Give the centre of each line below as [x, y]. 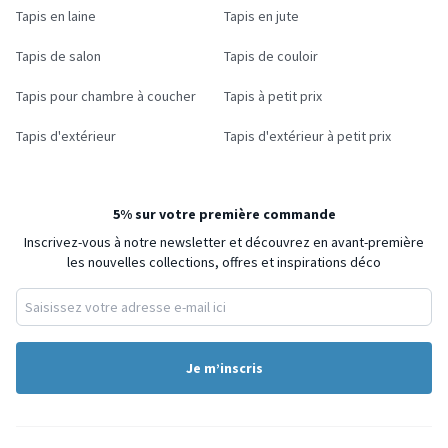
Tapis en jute [261, 16]
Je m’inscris [224, 368]
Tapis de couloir [271, 56]
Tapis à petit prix [273, 96]
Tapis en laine [56, 16]
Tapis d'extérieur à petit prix [307, 136]
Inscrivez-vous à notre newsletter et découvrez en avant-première [224, 242]
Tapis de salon [58, 56]
